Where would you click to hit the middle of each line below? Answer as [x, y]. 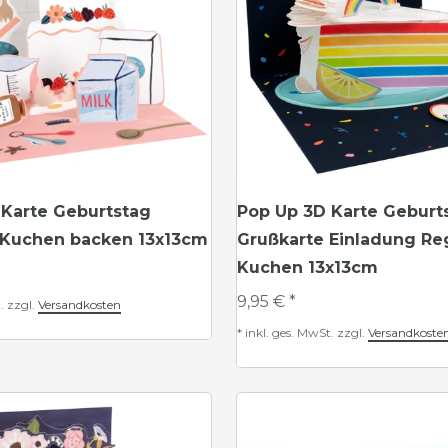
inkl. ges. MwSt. [289, 332]
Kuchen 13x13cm [307, 267]
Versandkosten [79, 304]
